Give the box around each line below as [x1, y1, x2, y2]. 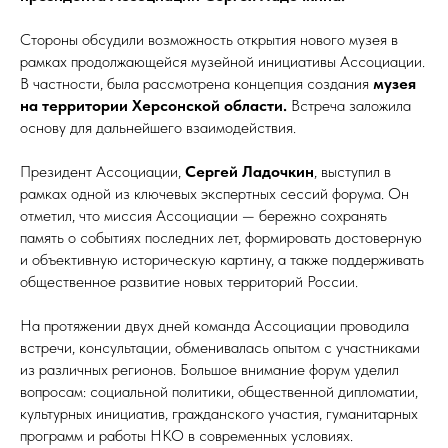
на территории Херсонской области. [20, 96, 291, 115]
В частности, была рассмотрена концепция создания [20, 74, 373, 93]
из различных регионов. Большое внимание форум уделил [20, 360, 399, 379]
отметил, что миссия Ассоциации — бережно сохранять [20, 206, 387, 225]
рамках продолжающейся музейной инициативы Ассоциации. [20, 52, 425, 71]
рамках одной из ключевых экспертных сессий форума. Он [20, 184, 409, 203]
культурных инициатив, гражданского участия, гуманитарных [20, 404, 418, 423]
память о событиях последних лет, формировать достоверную [20, 228, 422, 247]
